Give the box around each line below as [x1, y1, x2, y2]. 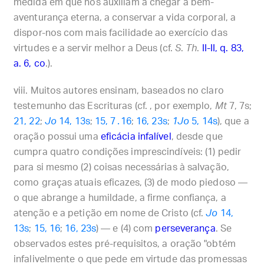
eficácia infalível [100, 132, 171, 141]
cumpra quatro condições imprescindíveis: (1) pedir [14, 147, 242, 157]
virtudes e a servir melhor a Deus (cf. [14, 44, 175, 53]
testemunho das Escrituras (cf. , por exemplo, [14, 101, 215, 111]
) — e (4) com [96, 224, 156, 233]
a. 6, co [14, 59, 45, 68]
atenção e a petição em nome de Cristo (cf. [14, 209, 206, 218]
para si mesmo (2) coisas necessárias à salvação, [14, 163, 229, 172]
